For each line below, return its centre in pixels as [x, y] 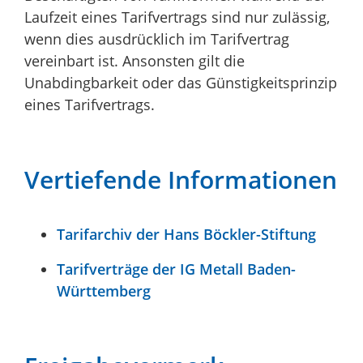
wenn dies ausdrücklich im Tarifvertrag [157, 38]
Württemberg [104, 290]
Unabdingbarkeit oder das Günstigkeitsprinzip [181, 82]
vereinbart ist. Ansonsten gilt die [135, 60]
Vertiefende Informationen [181, 179]
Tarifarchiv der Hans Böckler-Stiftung [186, 234]
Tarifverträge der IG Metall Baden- [176, 269]
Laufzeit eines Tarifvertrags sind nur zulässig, [177, 17]
